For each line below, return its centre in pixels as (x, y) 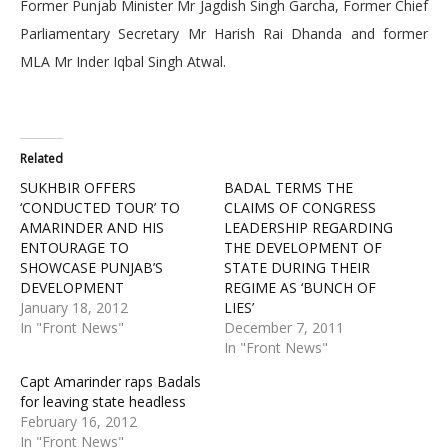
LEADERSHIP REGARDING (308, 228)
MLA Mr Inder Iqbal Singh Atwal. (125, 62)
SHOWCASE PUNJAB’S (91, 268)
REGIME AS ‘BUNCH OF (300, 288)
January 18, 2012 (74, 308)
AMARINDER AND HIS (92, 228)
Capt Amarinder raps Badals (110, 382)
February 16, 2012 (78, 422)
